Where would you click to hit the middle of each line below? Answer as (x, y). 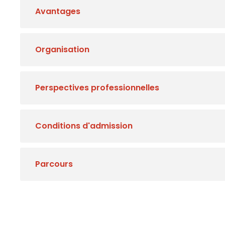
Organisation (62, 49)
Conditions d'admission (84, 126)
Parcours (54, 164)
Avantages (58, 11)
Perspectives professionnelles (97, 88)
